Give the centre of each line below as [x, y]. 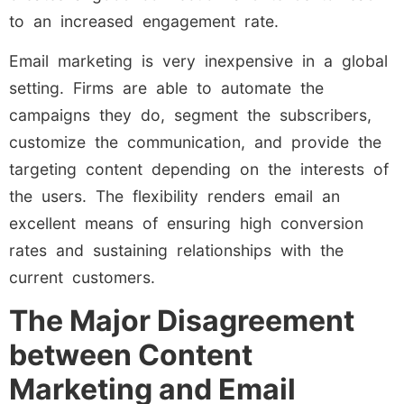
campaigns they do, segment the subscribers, [190, 115]
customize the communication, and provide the [195, 142]
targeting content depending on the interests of [199, 169]
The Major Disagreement [182, 321]
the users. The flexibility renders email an [174, 196]
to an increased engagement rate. [144, 21]
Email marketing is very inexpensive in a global [198, 60]
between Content [131, 355]
